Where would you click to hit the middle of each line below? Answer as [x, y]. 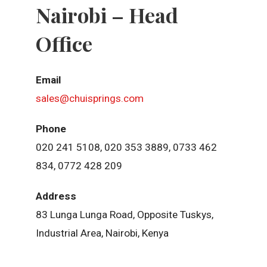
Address [56, 196]
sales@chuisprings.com [89, 99]
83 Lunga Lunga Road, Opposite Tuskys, [124, 215]
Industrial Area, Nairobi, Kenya [102, 233]
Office [64, 43]
